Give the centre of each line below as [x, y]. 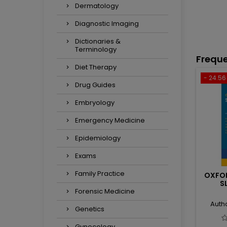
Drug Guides [95, 85]
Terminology [96, 49]
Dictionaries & [98, 41]
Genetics [90, 209]
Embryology [95, 103]
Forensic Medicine [105, 191]
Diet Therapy [96, 67]
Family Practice [100, 174]
